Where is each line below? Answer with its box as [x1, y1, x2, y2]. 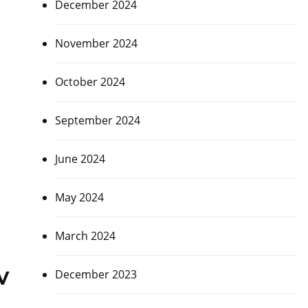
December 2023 [54, 267, 137, 282]
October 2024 [54, 74, 125, 89]
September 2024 [54, 113, 140, 128]
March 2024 [54, 228, 115, 243]
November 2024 [54, 36, 137, 51]
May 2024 [54, 190, 104, 205]
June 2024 [54, 151, 105, 166]
